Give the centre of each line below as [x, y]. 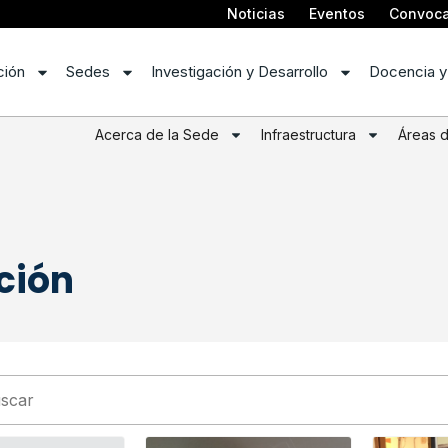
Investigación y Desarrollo [239, 72]
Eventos [337, 13]
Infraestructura [308, 135]
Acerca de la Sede [157, 135]
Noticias [256, 13]
